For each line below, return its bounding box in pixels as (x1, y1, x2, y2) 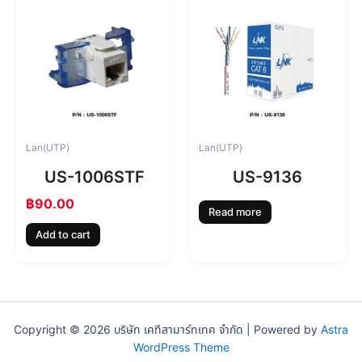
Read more (208, 205, 262, 219)
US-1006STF (44, 166, 145, 187)
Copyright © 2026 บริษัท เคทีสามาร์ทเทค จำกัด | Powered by (14, 322, 321, 337)
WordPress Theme (133, 340, 229, 355)
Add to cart (36, 228, 90, 242)
